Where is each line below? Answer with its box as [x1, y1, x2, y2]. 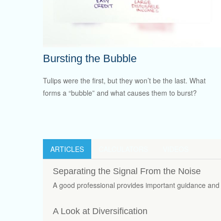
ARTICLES [50, 144, 84, 154]
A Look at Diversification [53, 206, 147, 216]
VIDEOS [163, 144, 188, 154]
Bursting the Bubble [43, 52, 137, 65]
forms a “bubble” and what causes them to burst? [43, 87, 197, 98]
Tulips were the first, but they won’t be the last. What [43, 75, 206, 85]
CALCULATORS [99, 144, 148, 154]
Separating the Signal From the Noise [53, 166, 201, 176]
